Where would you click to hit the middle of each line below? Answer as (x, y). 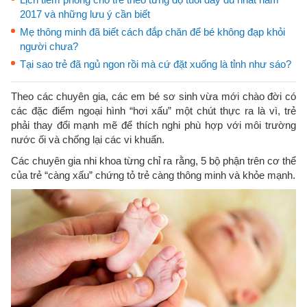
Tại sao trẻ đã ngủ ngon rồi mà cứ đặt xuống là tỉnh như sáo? (156, 64)
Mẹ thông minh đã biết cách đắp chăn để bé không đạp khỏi (152, 32)
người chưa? (49, 46)
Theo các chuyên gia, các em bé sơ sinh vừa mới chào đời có (153, 96)
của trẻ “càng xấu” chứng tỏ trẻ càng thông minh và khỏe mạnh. (153, 175)
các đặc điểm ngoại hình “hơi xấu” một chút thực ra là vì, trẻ (153, 111)
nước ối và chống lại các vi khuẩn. (88, 139)
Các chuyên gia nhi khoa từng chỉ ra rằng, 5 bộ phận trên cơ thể (153, 161)
